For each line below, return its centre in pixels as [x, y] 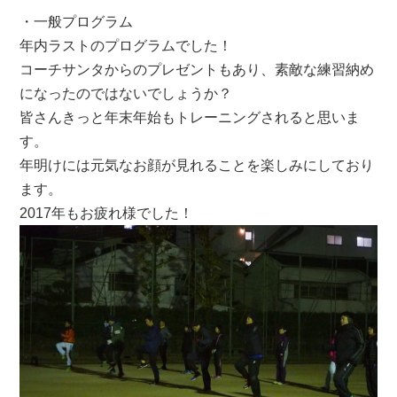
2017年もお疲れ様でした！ [107, 213]
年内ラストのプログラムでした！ [126, 45]
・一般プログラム [77, 21]
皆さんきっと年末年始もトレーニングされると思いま [190, 117]
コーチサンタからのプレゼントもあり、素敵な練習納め [197, 69]
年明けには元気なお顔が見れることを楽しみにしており [197, 165]
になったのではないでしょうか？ [126, 93]
